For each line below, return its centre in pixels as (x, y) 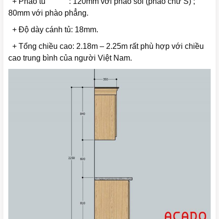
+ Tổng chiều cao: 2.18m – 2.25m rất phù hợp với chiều (106, 46)
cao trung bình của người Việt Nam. (70, 58)
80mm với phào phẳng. (48, 13)
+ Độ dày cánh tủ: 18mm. (53, 29)
